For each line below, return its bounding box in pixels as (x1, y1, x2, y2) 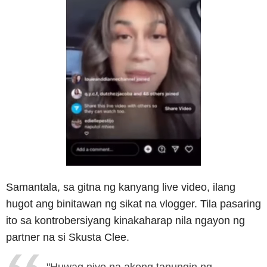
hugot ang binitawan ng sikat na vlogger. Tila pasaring (6, 198, 261, 210)
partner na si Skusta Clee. (6, 231, 129, 243)
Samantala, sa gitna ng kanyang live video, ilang (6, 181, 235, 193)
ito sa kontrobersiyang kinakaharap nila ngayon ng (6, 215, 245, 226)
